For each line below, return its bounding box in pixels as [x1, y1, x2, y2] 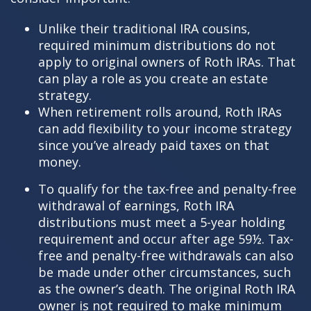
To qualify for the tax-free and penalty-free [38, 180, 296, 197]
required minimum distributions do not [38, 36, 276, 53]
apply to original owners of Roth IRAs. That [38, 53, 296, 70]
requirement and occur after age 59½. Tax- [38, 230, 294, 247]
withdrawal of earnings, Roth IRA [38, 196, 234, 214]
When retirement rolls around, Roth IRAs [38, 103, 282, 120]
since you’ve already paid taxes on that [38, 136, 269, 153]
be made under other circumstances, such [38, 263, 291, 280]
